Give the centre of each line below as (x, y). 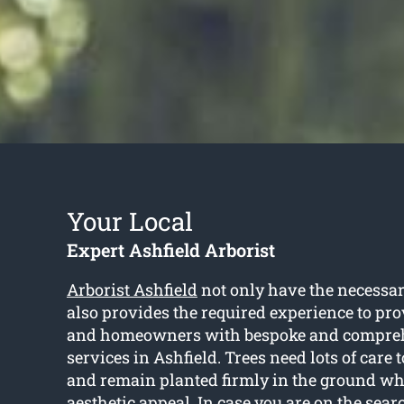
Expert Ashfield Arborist (170, 250)
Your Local (129, 222)
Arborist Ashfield (132, 290)
